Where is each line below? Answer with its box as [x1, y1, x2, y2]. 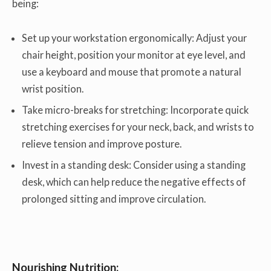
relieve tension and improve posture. [22, 138, 182, 150]
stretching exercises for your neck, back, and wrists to [22, 121, 255, 133]
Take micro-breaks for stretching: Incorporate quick [22, 104, 249, 116]
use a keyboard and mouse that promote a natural [22, 65, 242, 77]
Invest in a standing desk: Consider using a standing [22, 159, 246, 171]
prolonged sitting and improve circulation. [22, 193, 206, 205]
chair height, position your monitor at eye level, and [22, 48, 246, 60]
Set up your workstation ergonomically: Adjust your [22, 31, 247, 44]
